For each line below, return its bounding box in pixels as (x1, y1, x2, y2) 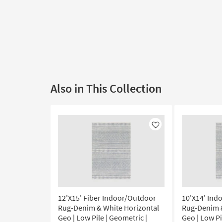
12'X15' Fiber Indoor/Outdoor (58, 193, 156, 203)
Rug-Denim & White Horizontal (58, 203, 159, 213)
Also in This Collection (51, 81, 162, 96)
